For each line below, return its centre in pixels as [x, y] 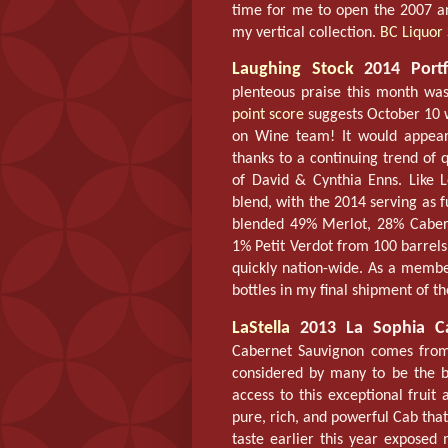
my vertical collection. [306, 33]
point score [268, 115]
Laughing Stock [293, 70]
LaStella [261, 328]
